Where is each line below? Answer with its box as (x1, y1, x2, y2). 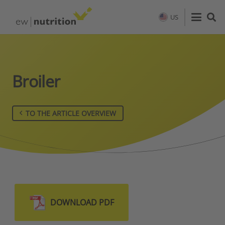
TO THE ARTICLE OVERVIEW (26, 108, 116, 118)
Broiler (12, 70, 60, 92)
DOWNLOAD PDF (50, 196, 114, 208)
